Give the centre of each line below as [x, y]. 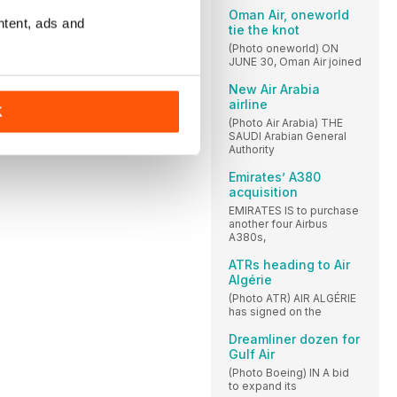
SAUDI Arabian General [288, 136]
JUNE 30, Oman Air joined [295, 61]
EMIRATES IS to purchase [294, 210]
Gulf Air [252, 354]
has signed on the [275, 311]
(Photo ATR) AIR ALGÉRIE [292, 298]
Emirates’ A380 [275, 176]
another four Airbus [278, 223]
